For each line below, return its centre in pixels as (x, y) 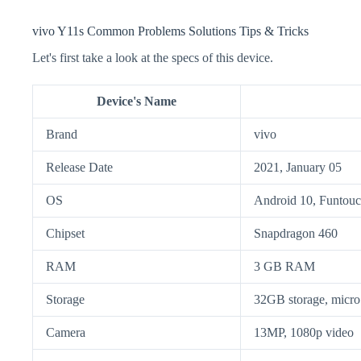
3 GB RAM (284, 266)
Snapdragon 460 (296, 233)
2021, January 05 (298, 167)
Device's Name (137, 101)
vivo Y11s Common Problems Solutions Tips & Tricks (170, 31)
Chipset (65, 233)
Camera (66, 332)
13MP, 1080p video (304, 332)
